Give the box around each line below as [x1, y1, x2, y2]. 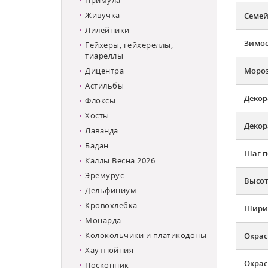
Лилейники [85, 24, 130, 35]
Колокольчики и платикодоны [85, 229, 206, 240]
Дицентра [85, 65, 124, 76]
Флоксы [85, 95, 115, 106]
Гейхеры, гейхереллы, [85, 39, 173, 50]
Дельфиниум [85, 184, 136, 196]
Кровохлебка [85, 199, 138, 211]
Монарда [85, 214, 121, 226]
